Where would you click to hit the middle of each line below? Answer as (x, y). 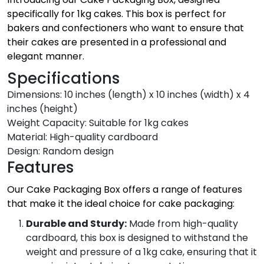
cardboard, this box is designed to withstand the (137, 237)
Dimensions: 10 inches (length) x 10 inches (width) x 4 (128, 94)
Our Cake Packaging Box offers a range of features (125, 189)
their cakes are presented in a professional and (117, 42)
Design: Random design (60, 151)
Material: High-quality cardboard (82, 137)
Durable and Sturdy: (76, 223)
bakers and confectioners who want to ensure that (126, 28)
